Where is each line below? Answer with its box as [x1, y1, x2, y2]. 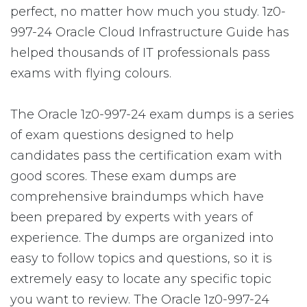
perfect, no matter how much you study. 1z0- [10, 4, 286, 19]
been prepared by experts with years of [10, 210, 253, 225]
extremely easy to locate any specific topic [10, 271, 271, 286]
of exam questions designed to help [10, 127, 234, 143]
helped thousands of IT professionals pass [10, 45, 270, 60]
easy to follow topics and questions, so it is [10, 251, 272, 266]
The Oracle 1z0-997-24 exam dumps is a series [10, 107, 294, 122]
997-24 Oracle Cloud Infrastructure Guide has [10, 25, 289, 40]
